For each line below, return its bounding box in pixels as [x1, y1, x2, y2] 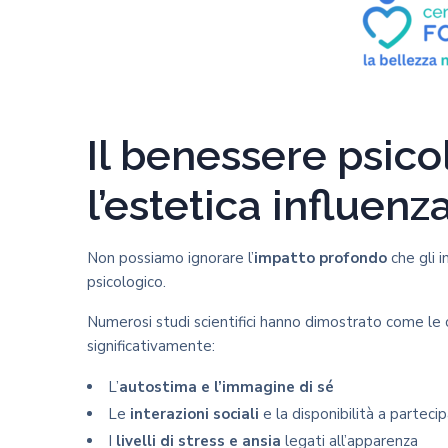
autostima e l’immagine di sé [119, 377, 334, 397]
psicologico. [87, 272, 166, 292]
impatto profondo [254, 248, 387, 268]
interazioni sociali [130, 404, 259, 424]
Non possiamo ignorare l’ [87, 248, 254, 268]
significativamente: [87, 336, 215, 356]
